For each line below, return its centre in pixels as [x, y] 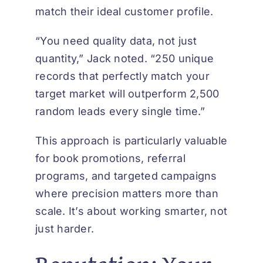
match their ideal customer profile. [124, 12]
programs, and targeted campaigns [126, 176]
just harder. [65, 229]
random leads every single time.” [120, 112]
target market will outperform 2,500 [127, 94]
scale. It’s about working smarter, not [131, 211]
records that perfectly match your [122, 76]
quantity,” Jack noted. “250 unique [125, 59]
